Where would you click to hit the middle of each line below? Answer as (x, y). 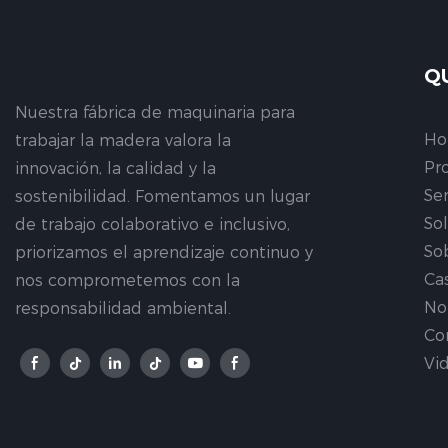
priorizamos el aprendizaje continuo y (164, 253)
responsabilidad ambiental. (123, 309)
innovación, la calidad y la (115, 169)
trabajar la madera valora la (123, 141)
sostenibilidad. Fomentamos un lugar (162, 197)
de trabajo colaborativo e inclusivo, (152, 225)
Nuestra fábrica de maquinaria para (155, 113)
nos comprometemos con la (127, 281)
